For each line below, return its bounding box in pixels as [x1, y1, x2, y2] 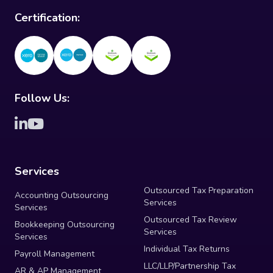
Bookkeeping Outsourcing [15, 218, 115, 230]
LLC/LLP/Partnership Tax [144, 260, 236, 272]
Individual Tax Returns [144, 243, 230, 255]
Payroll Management [15, 247, 94, 260]
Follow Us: [15, 90, 69, 105]
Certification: [15, 10, 80, 25]
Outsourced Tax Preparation [144, 184, 253, 196]
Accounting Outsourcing [15, 189, 108, 201]
